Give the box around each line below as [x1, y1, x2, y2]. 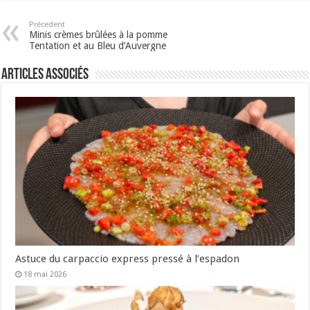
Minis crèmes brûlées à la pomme [29, 29, 168, 40]
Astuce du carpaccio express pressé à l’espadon [15, 252, 240, 265]
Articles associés [1, 67, 89, 83]
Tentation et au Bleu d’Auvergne [29, 40, 167, 51]
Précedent [29, 20, 66, 29]
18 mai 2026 [24, 269, 67, 279]
